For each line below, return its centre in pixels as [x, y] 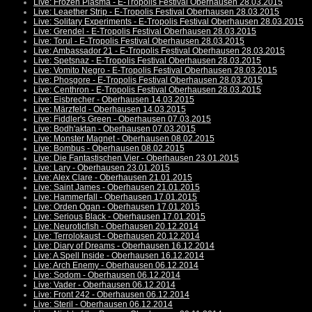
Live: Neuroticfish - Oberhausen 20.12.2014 [116, 227]
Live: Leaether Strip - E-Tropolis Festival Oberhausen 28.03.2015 [156, 12]
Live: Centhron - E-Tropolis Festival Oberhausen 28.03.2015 [147, 90]
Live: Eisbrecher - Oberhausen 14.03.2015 [114, 100]
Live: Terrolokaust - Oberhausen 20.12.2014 [117, 236]
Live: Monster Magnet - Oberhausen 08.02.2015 [124, 139]
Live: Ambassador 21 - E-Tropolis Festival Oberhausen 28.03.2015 [159, 51]
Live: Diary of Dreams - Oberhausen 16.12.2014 [124, 246]
